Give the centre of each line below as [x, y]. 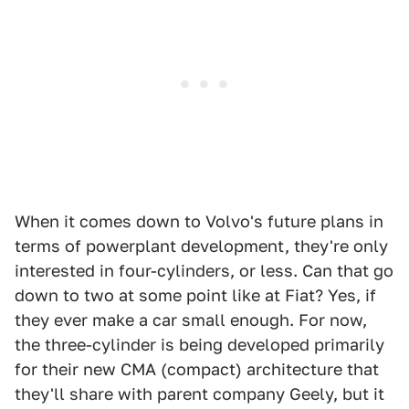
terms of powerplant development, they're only [201, 246]
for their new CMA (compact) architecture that [197, 369]
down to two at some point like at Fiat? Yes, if [195, 295]
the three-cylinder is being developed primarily [199, 345]
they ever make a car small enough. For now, [191, 320]
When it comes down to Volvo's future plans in [199, 221]
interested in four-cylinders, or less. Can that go [204, 271]
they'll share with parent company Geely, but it [199, 394]
